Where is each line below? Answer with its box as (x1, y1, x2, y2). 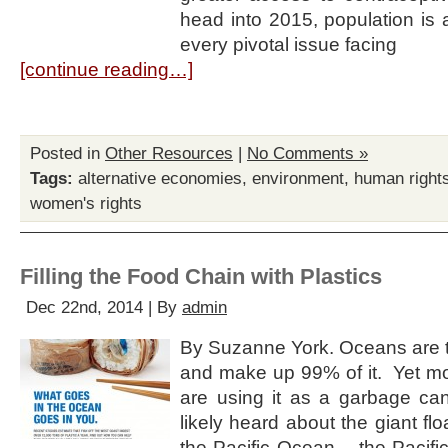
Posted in (30, 144, 105, 163)
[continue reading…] (20, 59, 193, 80)
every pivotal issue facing (180, 34, 397, 55)
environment (252, 169, 344, 188)
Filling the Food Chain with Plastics (20, 264, 382, 289)
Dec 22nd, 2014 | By (26, 298, 182, 317)
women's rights (30, 194, 142, 213)
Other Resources (105, 144, 233, 163)
